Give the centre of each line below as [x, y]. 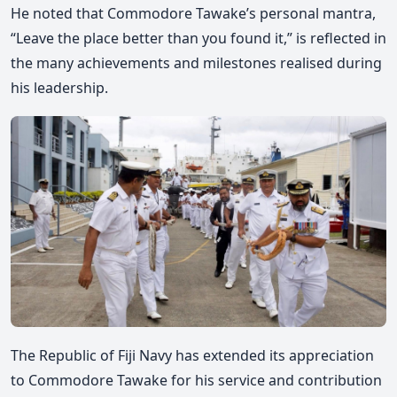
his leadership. [59, 88]
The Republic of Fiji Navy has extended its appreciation [192, 355]
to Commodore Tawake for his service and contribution [196, 380]
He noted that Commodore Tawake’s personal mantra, [193, 14]
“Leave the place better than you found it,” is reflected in [198, 39]
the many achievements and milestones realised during [196, 63]
